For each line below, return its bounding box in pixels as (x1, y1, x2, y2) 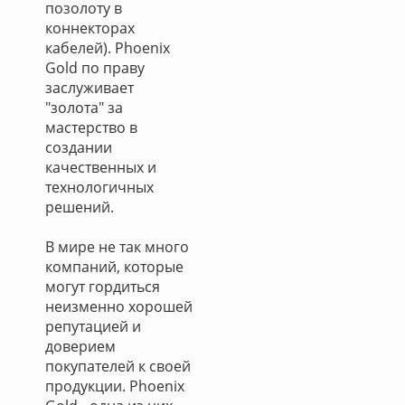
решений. (45, 197, 114, 217)
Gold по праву (45, 58, 145, 78)
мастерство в (45, 118, 137, 137)
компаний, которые (45, 257, 184, 277)
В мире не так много (45, 237, 189, 257)
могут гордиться (45, 277, 160, 297)
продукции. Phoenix (45, 376, 184, 396)
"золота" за (45, 98, 123, 118)
